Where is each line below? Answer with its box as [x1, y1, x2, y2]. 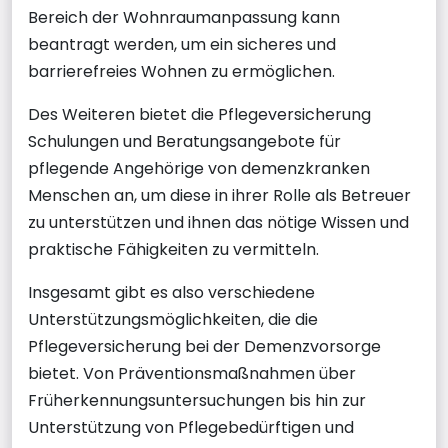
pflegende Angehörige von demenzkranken [28, 156, 370, 180]
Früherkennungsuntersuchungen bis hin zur [28, 388, 366, 412]
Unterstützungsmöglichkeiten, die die [28, 307, 318, 331]
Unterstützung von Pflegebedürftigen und [28, 415, 354, 439]
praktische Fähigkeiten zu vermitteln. [28, 237, 319, 261]
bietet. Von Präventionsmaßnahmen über [28, 361, 356, 385]
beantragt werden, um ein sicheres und [28, 32, 336, 56]
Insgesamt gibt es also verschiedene [28, 280, 315, 304]
